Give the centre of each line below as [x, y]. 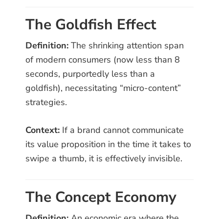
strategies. [46, 102]
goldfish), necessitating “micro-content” [103, 88]
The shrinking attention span [126, 46]
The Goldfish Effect [91, 25]
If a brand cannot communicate [122, 130]
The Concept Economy [101, 197]
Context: [43, 130]
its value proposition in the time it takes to [109, 144]
